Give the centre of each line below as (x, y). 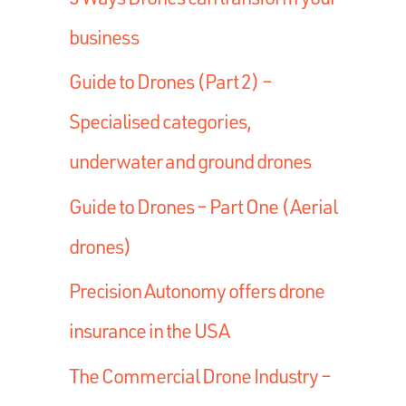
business (104, 36)
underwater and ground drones (190, 161)
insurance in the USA (149, 331)
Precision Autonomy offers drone (197, 291)
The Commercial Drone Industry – (200, 375)
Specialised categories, (160, 121)
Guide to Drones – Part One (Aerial (203, 206)
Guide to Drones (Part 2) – (170, 82)
